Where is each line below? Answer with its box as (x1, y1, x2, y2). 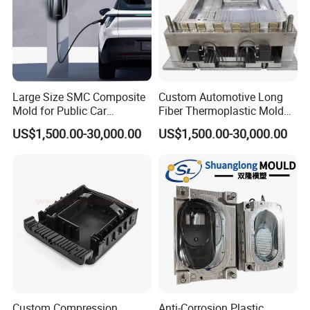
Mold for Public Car (12, 102, 107, 118)
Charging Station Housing (12, 116, 139, 132)
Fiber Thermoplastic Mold (158, 102, 284, 118)
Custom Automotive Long (158, 89, 283, 104)
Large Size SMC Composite (12, 89, 146, 104)
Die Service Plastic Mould (158, 116, 282, 132)
